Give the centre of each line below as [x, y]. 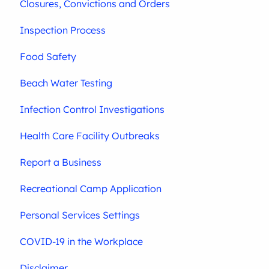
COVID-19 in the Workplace [82, 241]
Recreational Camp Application [91, 189]
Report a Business [61, 162]
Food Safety [48, 56]
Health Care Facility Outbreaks [90, 136]
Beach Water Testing [66, 83]
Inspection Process [63, 30]
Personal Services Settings [80, 215]
